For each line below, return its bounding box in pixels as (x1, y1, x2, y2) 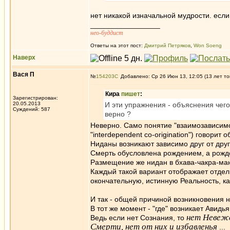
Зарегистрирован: (13, 95, 58, 101)
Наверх (13, 54, 35, 61)
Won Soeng (194, 43, 222, 48)
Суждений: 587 (13, 106, 50, 112)
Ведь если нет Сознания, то (90, 214, 186, 222)
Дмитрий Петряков (144, 43, 190, 48)
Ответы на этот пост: (90, 43, 144, 48)
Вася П (13, 71, 34, 78)
